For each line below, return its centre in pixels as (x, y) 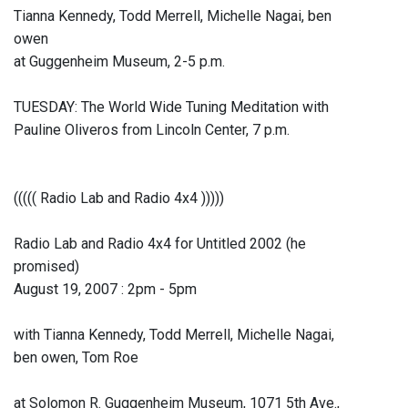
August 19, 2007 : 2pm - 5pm (105, 290)
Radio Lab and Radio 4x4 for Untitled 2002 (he (160, 244)
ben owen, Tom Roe (76, 358)
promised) (46, 267)
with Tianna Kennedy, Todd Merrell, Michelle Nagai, (174, 335)
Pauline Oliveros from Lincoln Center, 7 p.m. (152, 130)
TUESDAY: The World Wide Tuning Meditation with (171, 107)
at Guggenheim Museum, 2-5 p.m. (119, 62)
